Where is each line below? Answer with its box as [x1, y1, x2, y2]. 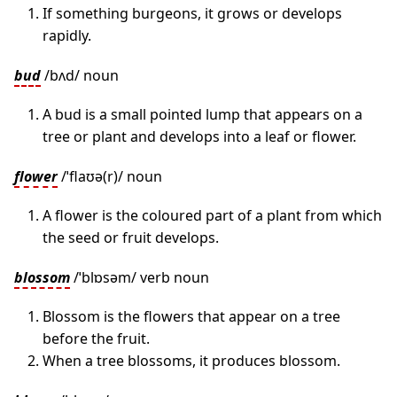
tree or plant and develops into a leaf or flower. [43, 127, 356, 146]
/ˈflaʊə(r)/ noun [58, 167, 162, 186]
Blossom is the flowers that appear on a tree [43, 307, 340, 326]
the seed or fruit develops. [43, 228, 219, 247]
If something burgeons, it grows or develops [43, 4, 342, 23]
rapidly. [43, 26, 91, 45]
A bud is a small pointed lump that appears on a [43, 105, 362, 124]
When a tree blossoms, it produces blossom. [43, 351, 340, 370]
